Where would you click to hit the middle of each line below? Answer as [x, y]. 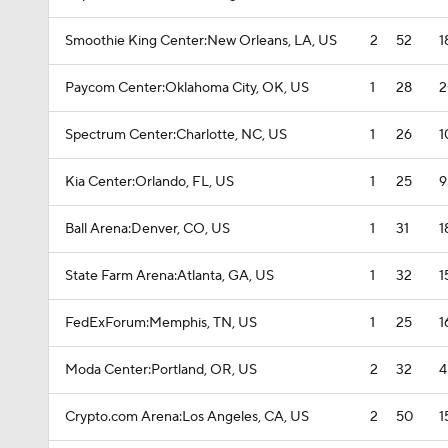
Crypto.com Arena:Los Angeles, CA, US [187, 417]
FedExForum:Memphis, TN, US [161, 323]
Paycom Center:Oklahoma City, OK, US [187, 88]
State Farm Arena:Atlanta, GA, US [169, 276]
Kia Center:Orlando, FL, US [149, 182]
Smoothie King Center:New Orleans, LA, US [201, 41]
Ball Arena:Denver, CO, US [147, 229]
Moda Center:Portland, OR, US [161, 370]
